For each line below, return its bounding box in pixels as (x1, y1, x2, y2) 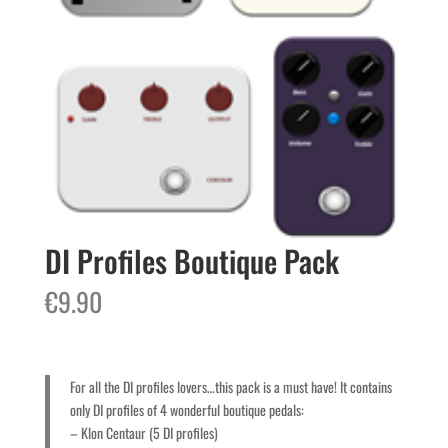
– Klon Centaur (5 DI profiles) (69, 422, 218, 444)
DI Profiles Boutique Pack (44, 238, 339, 284)
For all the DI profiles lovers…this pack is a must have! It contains (69, 376, 392, 398)
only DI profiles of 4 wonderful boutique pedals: (69, 399, 304, 421)
